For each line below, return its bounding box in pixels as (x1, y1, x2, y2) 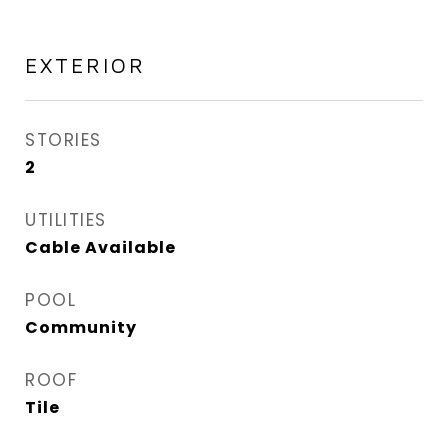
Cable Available (25, 236, 176, 259)
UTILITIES (25, 208, 107, 232)
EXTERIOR (25, 53, 146, 77)
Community (25, 316, 137, 339)
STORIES (25, 128, 102, 152)
